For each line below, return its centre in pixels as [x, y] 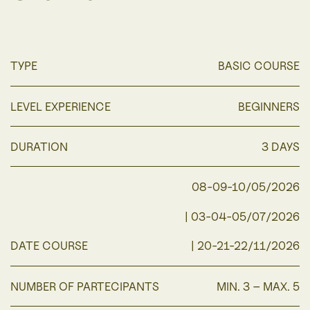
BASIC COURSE [259, 66]
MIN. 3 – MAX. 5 [258, 286]
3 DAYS [281, 146]
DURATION [39, 146]
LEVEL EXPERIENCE [61, 106]
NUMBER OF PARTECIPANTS [85, 286]
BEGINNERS [269, 106]
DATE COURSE [49, 246]
